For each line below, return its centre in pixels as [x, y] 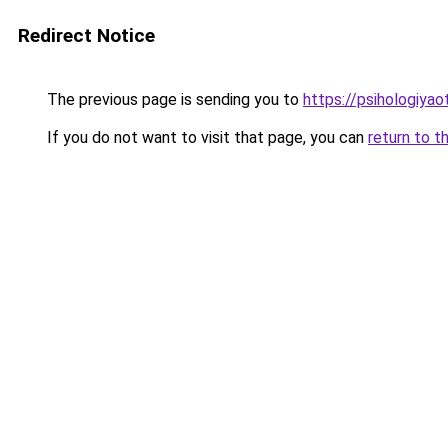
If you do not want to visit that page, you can [205, 137]
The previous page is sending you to [173, 99]
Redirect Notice [86, 35]
